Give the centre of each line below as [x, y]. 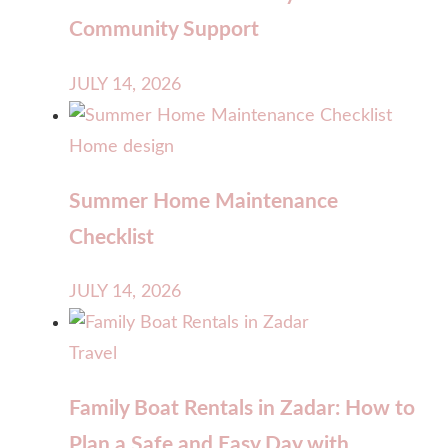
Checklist [111, 237]
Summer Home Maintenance [203, 201]
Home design [121, 146]
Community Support [164, 30]
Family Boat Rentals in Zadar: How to [242, 408]
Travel [93, 353]
